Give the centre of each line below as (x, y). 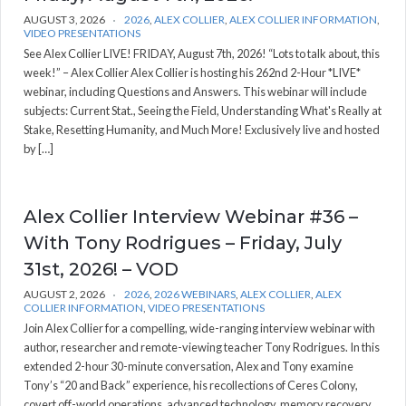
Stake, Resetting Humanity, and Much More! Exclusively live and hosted (202, 129)
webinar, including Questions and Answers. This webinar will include (195, 91)
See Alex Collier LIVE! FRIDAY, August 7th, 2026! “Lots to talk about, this (202, 53)
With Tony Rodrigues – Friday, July (183, 242)
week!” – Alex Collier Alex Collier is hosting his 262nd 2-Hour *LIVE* (192, 72)
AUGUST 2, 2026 (64, 294)
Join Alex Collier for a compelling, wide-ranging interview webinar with (199, 328)
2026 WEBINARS (195, 294)
